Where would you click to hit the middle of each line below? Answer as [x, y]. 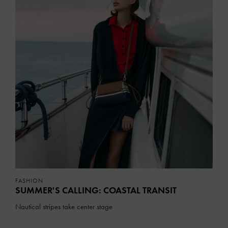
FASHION [29, 180]
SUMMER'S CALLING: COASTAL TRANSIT [96, 190]
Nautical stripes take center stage [64, 206]
